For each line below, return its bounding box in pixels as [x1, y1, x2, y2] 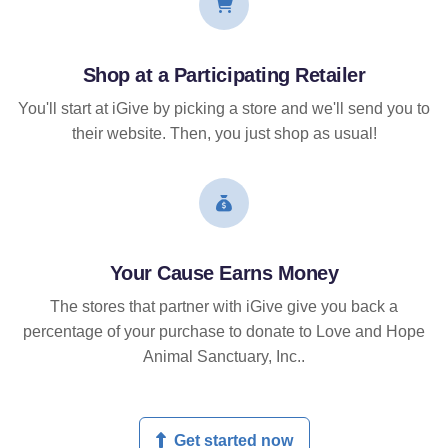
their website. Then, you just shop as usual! [71, 125, 377, 143]
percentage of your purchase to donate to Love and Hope [23, 323, 425, 341]
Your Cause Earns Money [109, 262, 339, 285]
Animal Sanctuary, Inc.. [143, 348, 305, 366]
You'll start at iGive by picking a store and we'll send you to [18, 100, 430, 118]
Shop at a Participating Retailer [82, 64, 366, 87]
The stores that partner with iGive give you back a [50, 298, 398, 316]
